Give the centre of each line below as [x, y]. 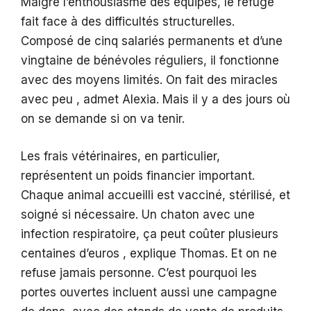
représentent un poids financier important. [138, 175]
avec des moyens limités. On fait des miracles [149, 80]
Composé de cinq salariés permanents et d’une [152, 41]
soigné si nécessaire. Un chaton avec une [138, 214]
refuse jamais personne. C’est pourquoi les [139, 272]
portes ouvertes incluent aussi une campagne [149, 292]
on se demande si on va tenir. [103, 119]
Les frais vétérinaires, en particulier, [120, 156]
